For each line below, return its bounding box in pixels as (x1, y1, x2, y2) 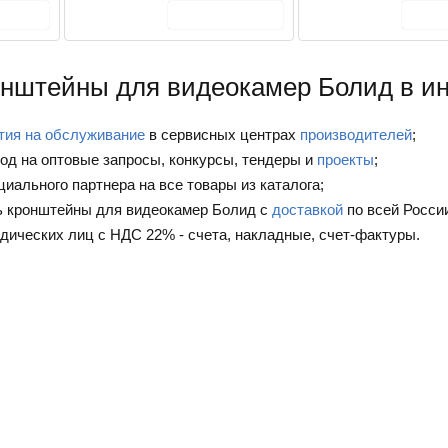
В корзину (203, 6, 269, 23)
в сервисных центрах (145, 126, 300, 144)
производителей (300, 126, 412, 144)
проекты (317, 151, 374, 169)
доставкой (272, 201, 343, 219)
